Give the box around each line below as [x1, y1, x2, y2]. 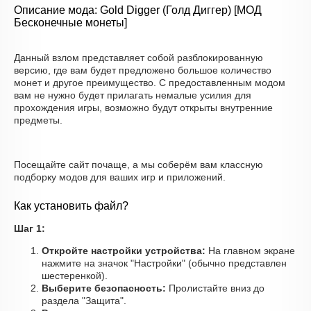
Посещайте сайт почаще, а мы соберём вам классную [14, 159, 263, 170]
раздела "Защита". [42, 295, 126, 306]
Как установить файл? [14, 200, 128, 212]
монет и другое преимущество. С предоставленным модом [14, 77, 285, 88]
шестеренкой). [42, 270, 108, 281]
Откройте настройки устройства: [42, 245, 205, 256]
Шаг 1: [14, 223, 45, 234]
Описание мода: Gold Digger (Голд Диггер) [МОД [14, 4, 262, 16]
